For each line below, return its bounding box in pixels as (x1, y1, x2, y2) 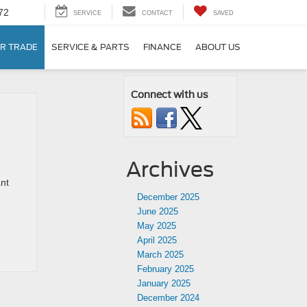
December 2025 (137, 192, 199, 202)
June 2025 (137, 206, 178, 217)
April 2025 (137, 235, 177, 245)
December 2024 (137, 293, 199, 303)
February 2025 (137, 264, 194, 274)
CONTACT (142, 10, 173, 17)
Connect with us (131, 89, 208, 100)
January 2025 (137, 278, 191, 288)
